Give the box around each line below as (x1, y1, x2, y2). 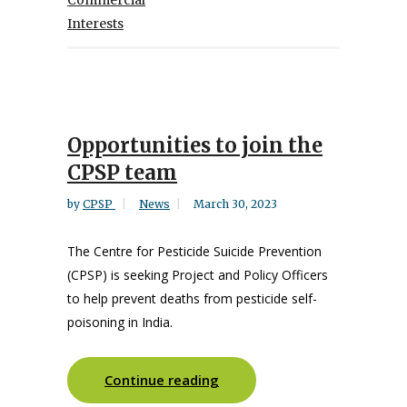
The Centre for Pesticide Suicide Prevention (67, 243, 322, 260)
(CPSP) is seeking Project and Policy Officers (67, 266, 328, 283)
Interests (67, 15, 124, 32)
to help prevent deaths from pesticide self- (67, 290, 317, 307)
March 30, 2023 (194, 197, 277, 211)
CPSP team (67, 160, 177, 185)
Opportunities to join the (67, 133, 323, 158)
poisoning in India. (67, 313, 173, 331)
